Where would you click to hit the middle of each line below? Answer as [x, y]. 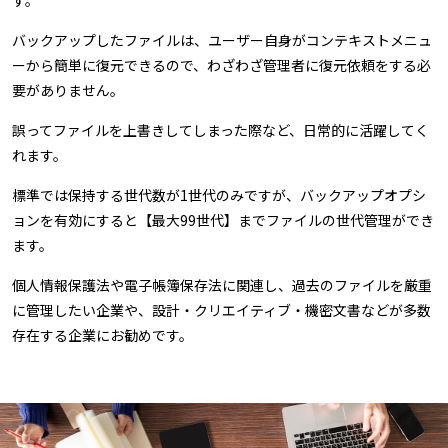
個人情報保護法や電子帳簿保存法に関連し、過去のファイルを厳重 [222, 285]
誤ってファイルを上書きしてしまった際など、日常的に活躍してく [220, 130]
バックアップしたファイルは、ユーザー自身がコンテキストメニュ [222, 40]
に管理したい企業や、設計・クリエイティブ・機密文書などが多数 [221, 310]
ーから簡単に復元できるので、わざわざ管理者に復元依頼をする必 [221, 65]
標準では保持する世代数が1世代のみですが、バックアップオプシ [219, 195]
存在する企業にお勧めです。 [102, 335]
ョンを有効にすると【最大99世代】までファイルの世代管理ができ [223, 220]
